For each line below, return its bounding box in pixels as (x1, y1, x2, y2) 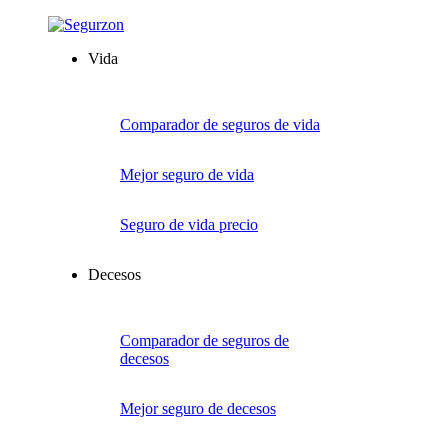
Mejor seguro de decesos (120, 400, 276, 417)
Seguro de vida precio (120, 216, 258, 233)
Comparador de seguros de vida (120, 116, 320, 133)
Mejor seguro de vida (120, 166, 254, 183)
